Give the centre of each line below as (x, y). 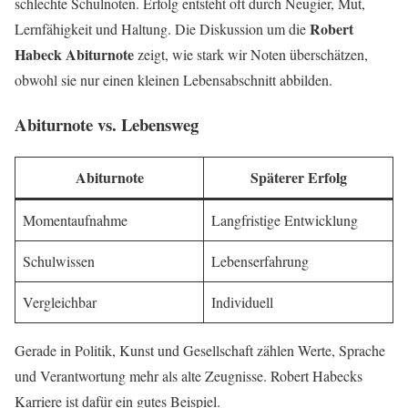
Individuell (242, 301)
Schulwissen (59, 260)
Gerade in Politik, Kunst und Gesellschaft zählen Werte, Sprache (200, 350)
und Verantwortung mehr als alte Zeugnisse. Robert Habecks (189, 375)
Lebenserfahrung (260, 260)
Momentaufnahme (75, 219)
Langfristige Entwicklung (285, 219)
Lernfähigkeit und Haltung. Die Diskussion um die (162, 29)
